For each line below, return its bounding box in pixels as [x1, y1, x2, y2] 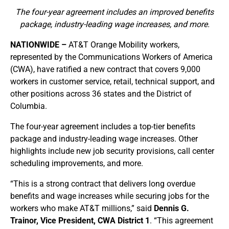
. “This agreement [150, 216, 213, 225]
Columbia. [10, 101, 47, 111]
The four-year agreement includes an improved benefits [15, 7, 214, 17]
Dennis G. [154, 203, 189, 213]
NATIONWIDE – [10, 40, 66, 50]
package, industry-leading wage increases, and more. [19, 19, 210, 29]
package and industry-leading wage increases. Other [10, 134, 198, 144]
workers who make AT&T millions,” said [10, 203, 154, 213]
